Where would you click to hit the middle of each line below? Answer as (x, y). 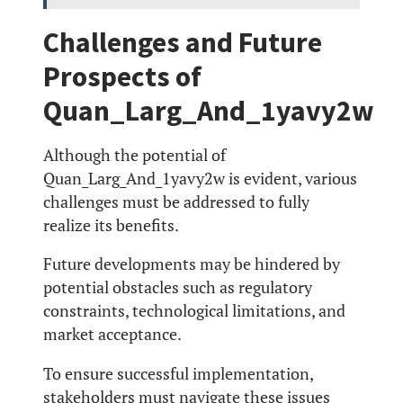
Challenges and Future (183, 42)
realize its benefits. (111, 225)
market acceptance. (112, 335)
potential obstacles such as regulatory (178, 288)
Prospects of (122, 76)
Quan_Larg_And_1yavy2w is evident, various (200, 178)
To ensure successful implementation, (178, 374)
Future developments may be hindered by (192, 264)
